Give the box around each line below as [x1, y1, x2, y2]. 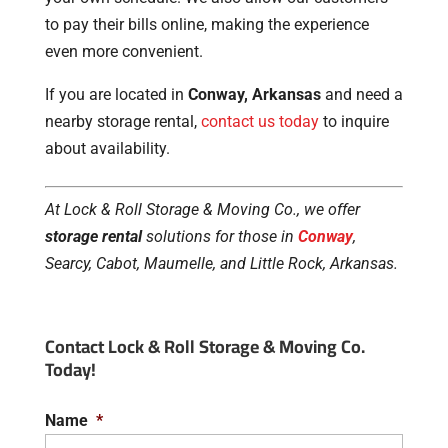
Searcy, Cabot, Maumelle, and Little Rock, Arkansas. [44, 253, 398, 273]
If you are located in [44, 84, 188, 104]
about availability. [44, 138, 170, 158]
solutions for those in [145, 226, 298, 246]
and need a [320, 84, 403, 104]
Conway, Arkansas [187, 84, 321, 104]
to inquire [318, 111, 389, 131]
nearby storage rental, [44, 111, 201, 131]
